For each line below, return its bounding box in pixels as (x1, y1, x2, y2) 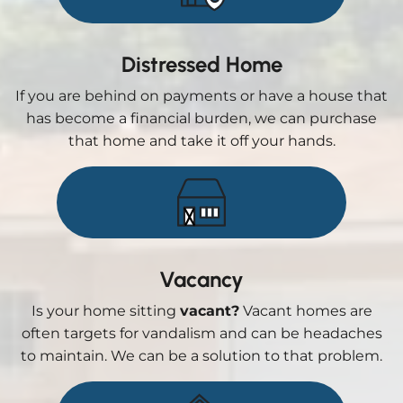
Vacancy (159, 265, 244, 292)
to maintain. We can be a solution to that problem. (21, 346, 382, 364)
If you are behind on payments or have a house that (15, 86, 388, 104)
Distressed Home (121, 50, 282, 77)
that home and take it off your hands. (67, 131, 336, 149)
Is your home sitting (31, 301, 180, 319)
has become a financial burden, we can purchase (26, 109, 377, 127)
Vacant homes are (238, 301, 372, 319)
